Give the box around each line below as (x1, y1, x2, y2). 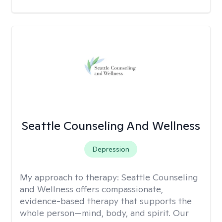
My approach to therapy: (20, 171, 121, 183)
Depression (92, 145, 130, 154)
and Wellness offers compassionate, (20, 183, 163, 195)
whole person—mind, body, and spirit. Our (20, 207, 189, 219)
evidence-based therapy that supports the (20, 195, 192, 207)
